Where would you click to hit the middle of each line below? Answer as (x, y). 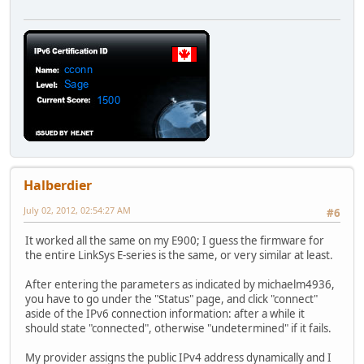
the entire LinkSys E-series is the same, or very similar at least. (179, 256)
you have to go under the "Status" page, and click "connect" (171, 299)
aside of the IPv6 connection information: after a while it (165, 314)
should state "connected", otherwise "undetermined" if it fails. (178, 329)
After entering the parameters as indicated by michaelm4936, (180, 285)
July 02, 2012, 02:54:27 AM (77, 210)
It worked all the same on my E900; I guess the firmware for (175, 241)
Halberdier (58, 186)
